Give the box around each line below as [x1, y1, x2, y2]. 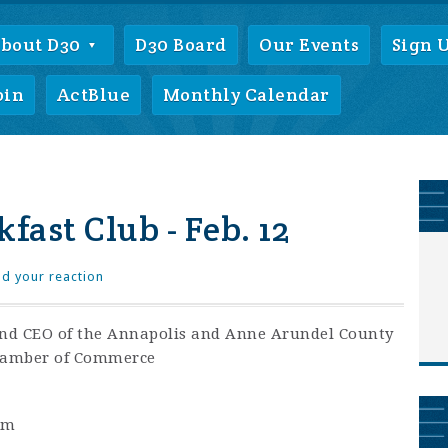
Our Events [259, 33, 360, 56]
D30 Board [135, 33, 227, 56]
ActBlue [56, 83, 130, 106]
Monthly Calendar [162, 83, 330, 106]
